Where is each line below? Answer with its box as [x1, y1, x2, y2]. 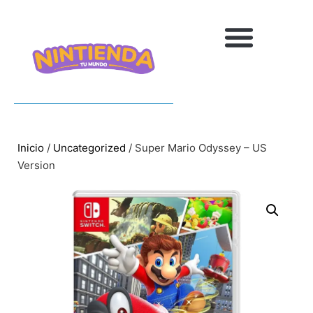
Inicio [17, 140, 44, 154]
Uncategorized [53, 140, 126, 154]
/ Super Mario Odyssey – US [126, 140, 267, 154]
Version [17, 158, 55, 172]
